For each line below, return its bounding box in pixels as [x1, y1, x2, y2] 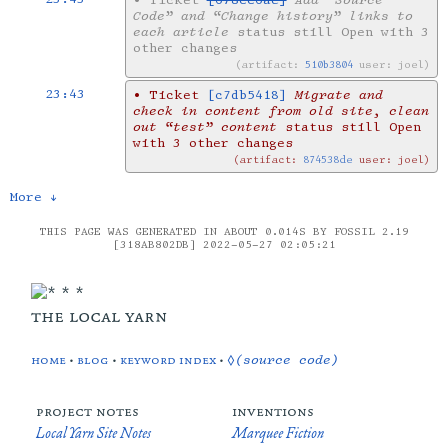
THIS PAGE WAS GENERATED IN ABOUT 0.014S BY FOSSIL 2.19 [39, 225, 409, 239]
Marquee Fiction [232, 421, 324, 443]
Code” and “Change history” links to [132, 8, 413, 25]
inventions [232, 399, 314, 421]
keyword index [120, 350, 217, 370]
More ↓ [10, 189, 58, 206]
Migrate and [294, 87, 383, 104]
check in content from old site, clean [132, 103, 429, 120]
